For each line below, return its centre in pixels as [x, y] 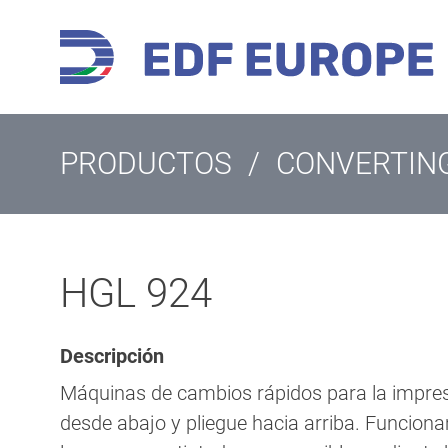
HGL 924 [136, 293]
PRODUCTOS [146, 163]
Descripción [112, 355]
